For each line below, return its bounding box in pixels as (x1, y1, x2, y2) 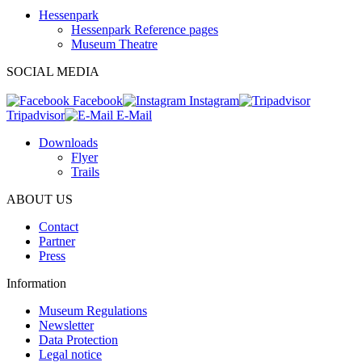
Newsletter (39, 318, 94, 332)
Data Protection (39, 332, 118, 347)
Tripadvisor (6, 107, 65, 122)
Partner (39, 234, 75, 248)
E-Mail (113, 107, 152, 122)
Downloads (39, 135, 98, 149)
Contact (39, 219, 78, 234)
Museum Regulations (39, 303, 147, 318)
